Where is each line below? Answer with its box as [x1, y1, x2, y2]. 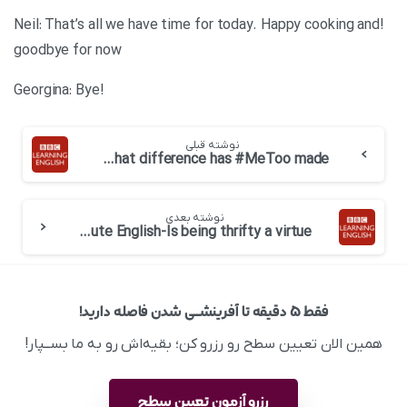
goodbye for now [14, 42, 122, 60]
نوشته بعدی [164, 211, 224, 225]
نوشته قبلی [184, 138, 240, 153]
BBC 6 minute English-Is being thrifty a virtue [78, 223, 91, 242]
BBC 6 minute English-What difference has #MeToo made [103, 151, 115, 169]
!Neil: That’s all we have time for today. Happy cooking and [14, 16, 381, 35]
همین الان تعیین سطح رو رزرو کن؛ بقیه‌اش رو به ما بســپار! [25, 335, 382, 353]
